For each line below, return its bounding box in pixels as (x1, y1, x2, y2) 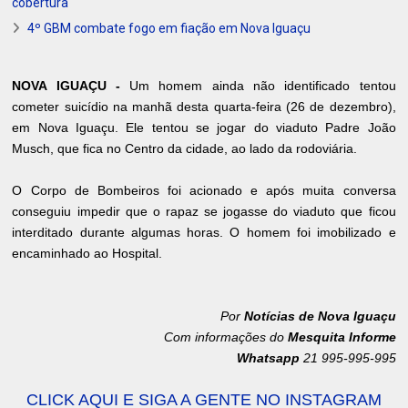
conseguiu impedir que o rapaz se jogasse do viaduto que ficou (12, 204, 396, 219)
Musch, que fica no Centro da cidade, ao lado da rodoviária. (12, 141, 362, 157)
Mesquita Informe (287, 330, 396, 345)
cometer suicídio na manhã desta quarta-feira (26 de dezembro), (12, 99, 396, 115)
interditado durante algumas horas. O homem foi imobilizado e (12, 225, 396, 240)
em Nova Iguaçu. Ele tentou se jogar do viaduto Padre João (12, 120, 396, 136)
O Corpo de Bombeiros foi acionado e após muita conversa (12, 183, 396, 199)
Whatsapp (236, 351, 300, 366)
